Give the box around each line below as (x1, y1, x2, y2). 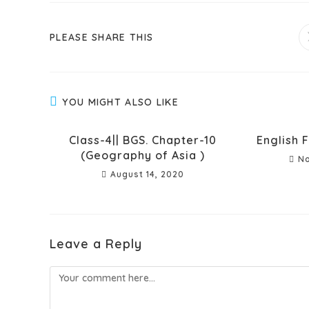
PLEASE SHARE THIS (50, 30, 154, 43)
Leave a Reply (50, 235, 142, 252)
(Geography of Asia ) (80, 148, 205, 162)
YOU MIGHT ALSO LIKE (62, 95, 179, 108)
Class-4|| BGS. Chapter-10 (68, 132, 217, 147)
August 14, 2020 (110, 168, 184, 179)
